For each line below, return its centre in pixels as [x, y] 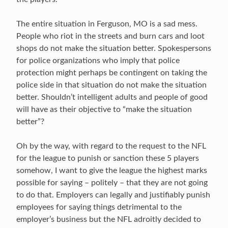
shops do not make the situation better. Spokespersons [114, 48]
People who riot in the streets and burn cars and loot [110, 36]
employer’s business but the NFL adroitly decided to [109, 219]
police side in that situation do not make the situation [111, 85]
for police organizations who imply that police [98, 61]
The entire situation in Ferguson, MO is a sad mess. [107, 24]
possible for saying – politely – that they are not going [112, 183]
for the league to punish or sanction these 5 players [108, 158]
